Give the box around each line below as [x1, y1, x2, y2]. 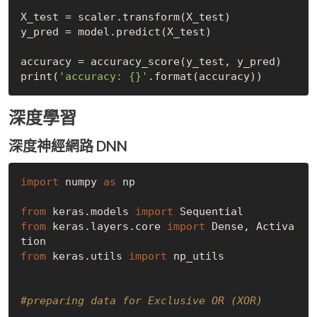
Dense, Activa [204, 219, 294, 233]
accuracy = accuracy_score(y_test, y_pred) [20, 54, 282, 68]
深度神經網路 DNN [8, 137, 127, 155]
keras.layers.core [45, 219, 167, 233]
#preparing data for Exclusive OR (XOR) [20, 294, 263, 307]
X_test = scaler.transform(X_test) [20, 10, 231, 23]
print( [20, 69, 59, 83]
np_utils [166, 249, 224, 263]
